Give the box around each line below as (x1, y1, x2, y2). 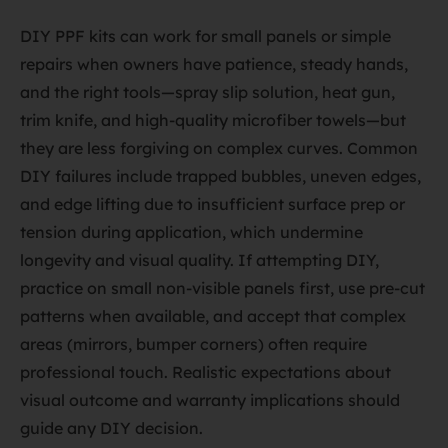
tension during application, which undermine (20, 222, 363, 242)
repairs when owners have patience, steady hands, (20, 54, 408, 74)
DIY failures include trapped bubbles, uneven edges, (20, 166, 421, 186)
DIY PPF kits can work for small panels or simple (20, 26, 391, 46)
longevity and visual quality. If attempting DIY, (20, 250, 379, 270)
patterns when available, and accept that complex (20, 306, 406, 326)
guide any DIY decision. (20, 418, 203, 438)
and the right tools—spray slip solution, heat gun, (20, 82, 395, 102)
